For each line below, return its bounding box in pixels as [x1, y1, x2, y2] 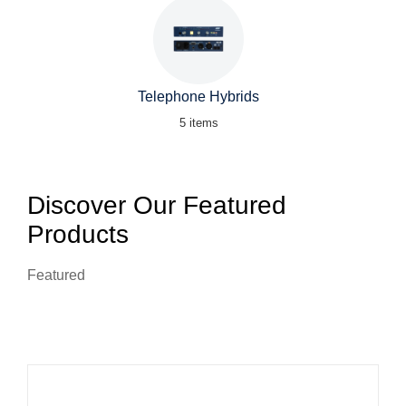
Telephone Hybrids [138, 89, 259, 104]
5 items [179, 116, 218, 130]
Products [27, 220, 129, 248]
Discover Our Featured [27, 191, 286, 219]
